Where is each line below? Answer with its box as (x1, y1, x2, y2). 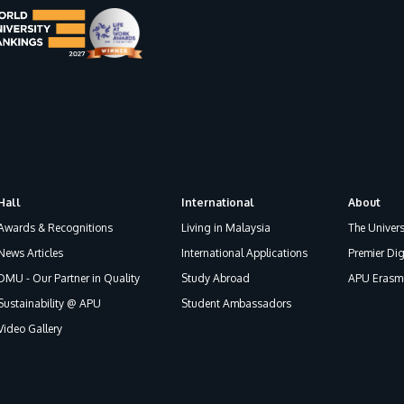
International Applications (180, 246, 308, 261)
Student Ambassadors (180, 297, 291, 311)
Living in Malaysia (180, 221, 271, 235)
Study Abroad (180, 271, 250, 286)
